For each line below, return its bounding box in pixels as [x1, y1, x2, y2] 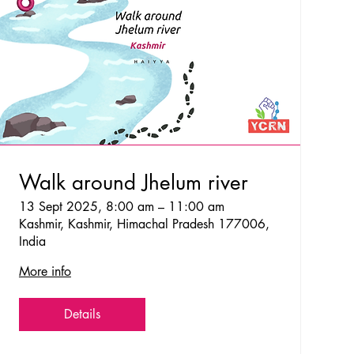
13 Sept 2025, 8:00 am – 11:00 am [18, 198, 224, 215]
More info [18, 262, 71, 280]
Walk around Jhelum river [18, 168, 248, 196]
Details [63, 305, 100, 322]
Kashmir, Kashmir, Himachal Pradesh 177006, [18, 215, 269, 232]
